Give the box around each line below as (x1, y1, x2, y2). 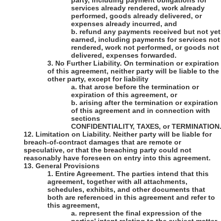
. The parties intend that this (113, 170, 209, 178)
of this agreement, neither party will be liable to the (47, 67, 219, 75)
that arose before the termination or (79, 83, 199, 91)
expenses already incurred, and (71, 20, 177, 28)
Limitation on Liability (36, 130, 109, 139)
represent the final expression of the (79, 209, 202, 218)
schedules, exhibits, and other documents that (47, 185, 205, 194)
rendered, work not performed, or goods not (71, 43, 219, 52)
